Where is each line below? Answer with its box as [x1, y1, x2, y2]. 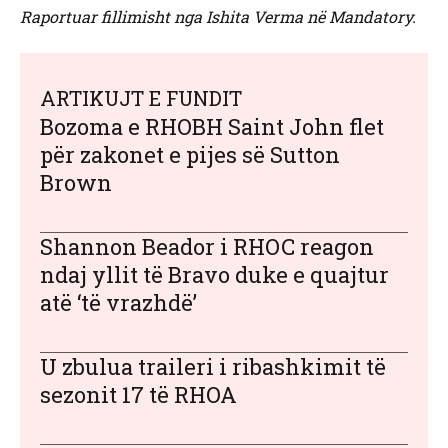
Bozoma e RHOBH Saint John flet [40, 112, 384, 142]
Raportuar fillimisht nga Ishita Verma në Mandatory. [20, 6, 416, 28]
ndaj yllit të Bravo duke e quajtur [40, 260, 389, 290]
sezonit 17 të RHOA [40, 380, 237, 410]
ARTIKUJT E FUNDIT [40, 85, 242, 112]
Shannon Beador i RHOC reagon [40, 232, 374, 262]
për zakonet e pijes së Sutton [40, 140, 340, 170]
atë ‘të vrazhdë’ [40, 288, 197, 318]
